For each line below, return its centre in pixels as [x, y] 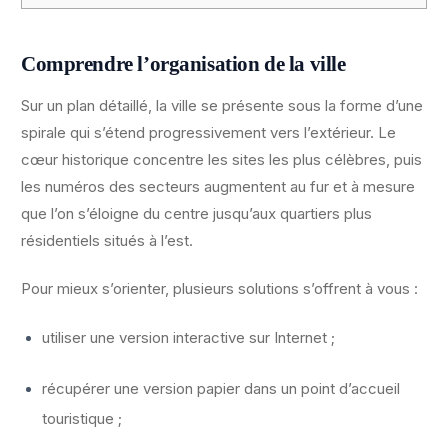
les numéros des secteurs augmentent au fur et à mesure [218, 187]
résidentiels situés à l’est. [107, 241]
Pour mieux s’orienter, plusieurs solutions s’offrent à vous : [219, 289]
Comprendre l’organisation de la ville [183, 64]
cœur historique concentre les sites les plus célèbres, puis [221, 160]
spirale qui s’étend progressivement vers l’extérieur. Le [208, 133]
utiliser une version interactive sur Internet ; [188, 338]
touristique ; [82, 419]
